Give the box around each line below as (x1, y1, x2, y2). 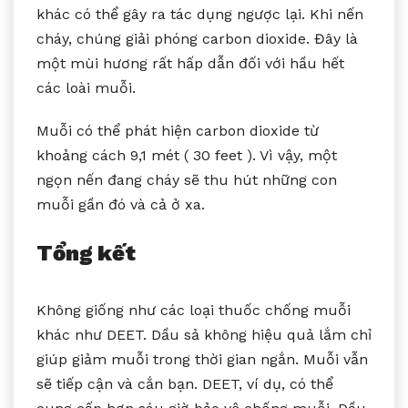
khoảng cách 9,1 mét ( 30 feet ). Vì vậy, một (36, 146, 337, 164)
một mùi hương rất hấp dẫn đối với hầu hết (36, 54, 344, 72)
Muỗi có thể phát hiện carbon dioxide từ (36, 121, 319, 139)
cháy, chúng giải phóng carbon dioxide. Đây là (36, 29, 358, 47)
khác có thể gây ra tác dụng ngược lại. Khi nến (36, 5, 363, 23)
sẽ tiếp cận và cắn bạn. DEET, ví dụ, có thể (36, 374, 333, 393)
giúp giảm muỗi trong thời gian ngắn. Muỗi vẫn (36, 350, 368, 368)
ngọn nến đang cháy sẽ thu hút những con (36, 170, 337, 189)
